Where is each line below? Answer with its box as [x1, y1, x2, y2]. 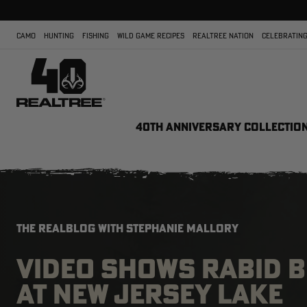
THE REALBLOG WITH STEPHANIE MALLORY [16, 221, 238, 235]
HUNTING [44, 31, 74, 40]
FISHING [82, 31, 109, 40]
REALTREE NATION [193, 31, 254, 40]
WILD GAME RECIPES [117, 31, 184, 40]
